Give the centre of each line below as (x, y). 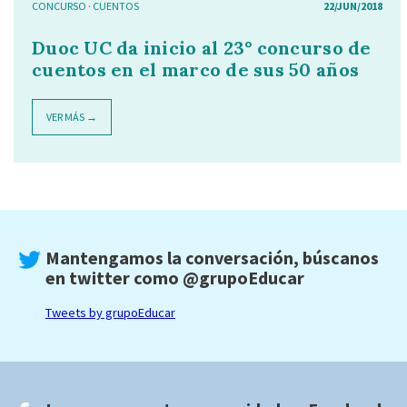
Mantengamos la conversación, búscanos (212, 258)
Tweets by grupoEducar (110, 313)
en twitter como (114, 278)
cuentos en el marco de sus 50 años (196, 69)
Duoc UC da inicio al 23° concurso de (202, 48)
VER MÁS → (72, 117)
